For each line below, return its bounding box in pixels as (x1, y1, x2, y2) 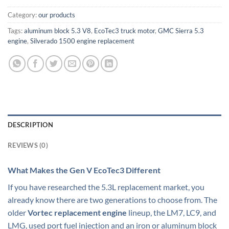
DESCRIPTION (8, 121, 53, 129)
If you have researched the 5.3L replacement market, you (8, 182, 204, 192)
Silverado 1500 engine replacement (30, 37, 134, 45)
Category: (8, 11, 38, 19)
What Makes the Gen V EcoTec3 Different (8, 165, 161, 175)
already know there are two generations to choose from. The (8, 195, 217, 205)
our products (38, 11, 75, 19)
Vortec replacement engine (28, 208, 127, 218)
